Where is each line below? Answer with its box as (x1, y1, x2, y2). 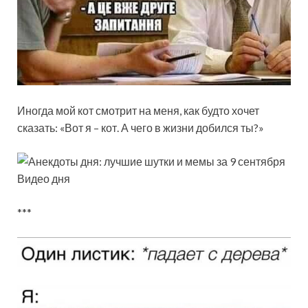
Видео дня (17, 172, 70, 186)
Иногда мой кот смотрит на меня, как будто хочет (17, 104, 259, 118)
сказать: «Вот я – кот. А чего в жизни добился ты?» (17, 121, 264, 135)
